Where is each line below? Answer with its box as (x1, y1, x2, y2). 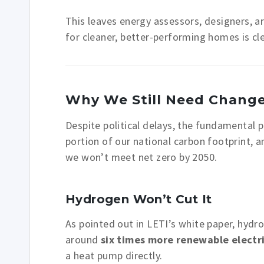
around (65, 233, 101, 246)
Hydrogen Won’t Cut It (65, 192, 212, 206)
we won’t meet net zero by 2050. (65, 150, 217, 164)
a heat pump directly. (65, 249, 163, 262)
